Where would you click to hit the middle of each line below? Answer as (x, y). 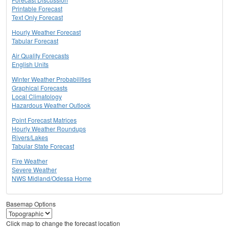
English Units (30, 64)
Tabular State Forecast (43, 146)
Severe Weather (34, 170)
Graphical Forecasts (40, 88)
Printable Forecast (37, 9)
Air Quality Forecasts (40, 56)
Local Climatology (37, 97)
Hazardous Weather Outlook (51, 105)
